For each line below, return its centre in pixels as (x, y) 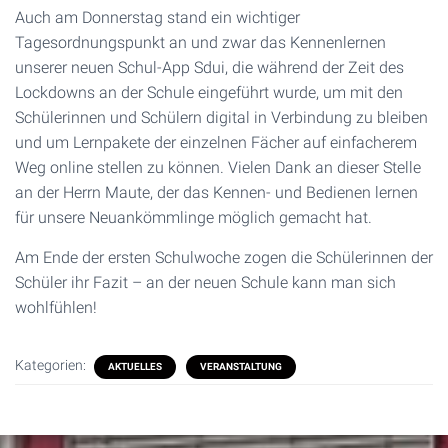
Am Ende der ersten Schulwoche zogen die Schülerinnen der (224, 257)
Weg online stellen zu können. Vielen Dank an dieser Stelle (218, 167)
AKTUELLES (135, 366)
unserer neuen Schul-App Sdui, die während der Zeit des (209, 67)
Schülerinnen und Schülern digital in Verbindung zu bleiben (221, 117)
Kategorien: (52, 365)
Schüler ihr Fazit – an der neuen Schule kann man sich (205, 282)
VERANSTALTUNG (241, 366)
